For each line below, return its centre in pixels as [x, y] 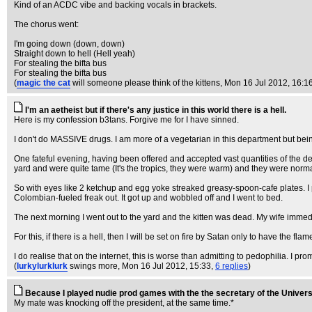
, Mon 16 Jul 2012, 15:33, [166, 266]
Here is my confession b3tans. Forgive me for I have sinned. [126, 120]
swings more [94, 266]
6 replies [232, 266]
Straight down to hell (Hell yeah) [75, 54]
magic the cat [44, 83]
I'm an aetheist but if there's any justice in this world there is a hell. [156, 110]
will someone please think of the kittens [146, 83]
